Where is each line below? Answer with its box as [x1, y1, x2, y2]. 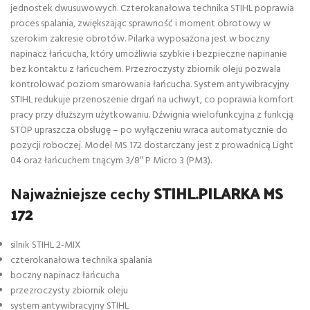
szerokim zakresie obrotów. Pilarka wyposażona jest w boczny [10, 31, 270, 48]
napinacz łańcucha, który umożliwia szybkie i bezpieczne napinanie [10, 46, 287, 63]
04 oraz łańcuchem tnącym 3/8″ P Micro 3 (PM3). [10, 153, 212, 170]
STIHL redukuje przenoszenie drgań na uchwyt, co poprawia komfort [10, 92, 294, 109]
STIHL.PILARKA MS [154, 179, 283, 208]
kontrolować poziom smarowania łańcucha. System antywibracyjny [10, 77, 289, 93]
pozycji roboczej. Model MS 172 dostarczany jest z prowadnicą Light [10, 138, 293, 154]
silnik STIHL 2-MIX [10, 237, 81, 254]
